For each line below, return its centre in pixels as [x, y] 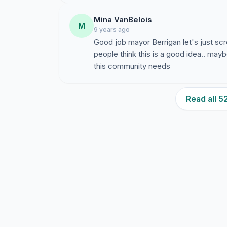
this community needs [132, 66]
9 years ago [112, 30]
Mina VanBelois [123, 20]
